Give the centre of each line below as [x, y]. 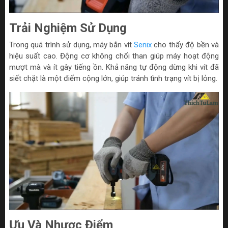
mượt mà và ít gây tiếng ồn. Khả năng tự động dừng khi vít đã [114, 67]
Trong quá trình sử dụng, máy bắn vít [72, 45]
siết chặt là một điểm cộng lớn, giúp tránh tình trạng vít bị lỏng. [113, 78]
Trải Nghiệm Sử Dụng [68, 28]
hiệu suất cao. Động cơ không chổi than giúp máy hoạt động [114, 56]
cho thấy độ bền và [186, 45]
